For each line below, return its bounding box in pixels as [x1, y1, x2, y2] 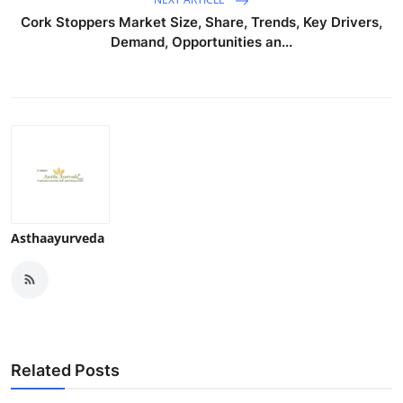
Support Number [13, 94, 128, 112]
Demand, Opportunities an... [111, 32, 292, 50]
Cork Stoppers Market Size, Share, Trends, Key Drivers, [21, 13, 382, 31]
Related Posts [11, 360, 120, 380]
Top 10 [13, 6, 59, 24]
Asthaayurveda [11, 228, 104, 246]
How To [13, 50, 67, 68]
